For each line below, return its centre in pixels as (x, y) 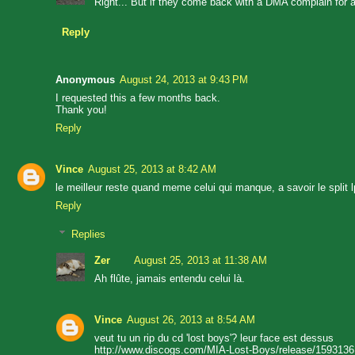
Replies (88, 234)
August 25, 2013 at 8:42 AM (152, 169)
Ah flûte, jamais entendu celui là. (170, 278)
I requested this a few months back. (138, 97)
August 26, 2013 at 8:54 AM (191, 319)
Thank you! (81, 109)
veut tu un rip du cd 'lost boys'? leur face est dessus (214, 338)
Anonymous (85, 79)
